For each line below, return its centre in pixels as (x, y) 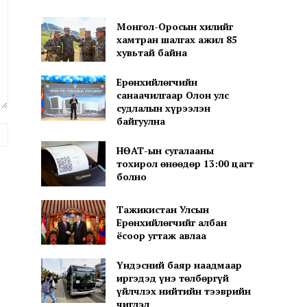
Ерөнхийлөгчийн (157, 82)
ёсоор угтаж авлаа (161, 235)
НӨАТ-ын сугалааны (165, 151)
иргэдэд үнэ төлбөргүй (172, 278)
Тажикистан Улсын (162, 209)
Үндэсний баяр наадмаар (179, 265)
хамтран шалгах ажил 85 (176, 39)
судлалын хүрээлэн (163, 108)
